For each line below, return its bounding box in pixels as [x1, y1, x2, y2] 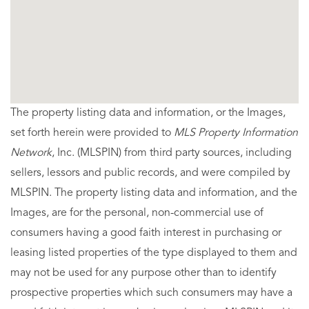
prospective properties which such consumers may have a [10, 287, 292, 299]
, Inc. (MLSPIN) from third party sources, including [52, 147, 292, 159]
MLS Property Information [174, 127, 298, 139]
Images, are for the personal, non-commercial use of [10, 207, 263, 219]
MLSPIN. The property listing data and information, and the [10, 187, 297, 199]
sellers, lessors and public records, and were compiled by [10, 167, 290, 179]
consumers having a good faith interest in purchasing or [10, 227, 281, 239]
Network [10, 147, 52, 159]
